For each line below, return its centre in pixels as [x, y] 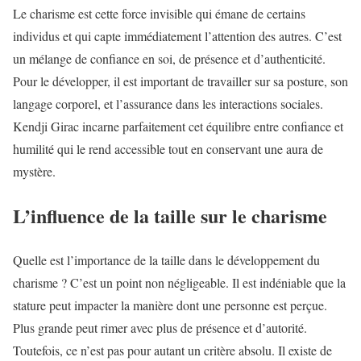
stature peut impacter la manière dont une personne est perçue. [170, 305]
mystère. [34, 171]
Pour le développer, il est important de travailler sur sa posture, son [180, 81]
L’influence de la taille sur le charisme [170, 215]
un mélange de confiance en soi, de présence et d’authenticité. [169, 58]
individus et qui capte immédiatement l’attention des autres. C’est [177, 35]
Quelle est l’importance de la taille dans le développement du [166, 259]
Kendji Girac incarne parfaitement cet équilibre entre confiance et [178, 126]
